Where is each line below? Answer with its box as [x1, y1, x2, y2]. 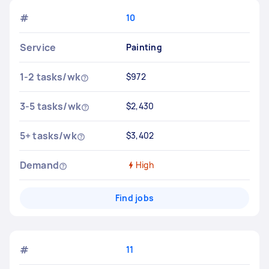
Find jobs [115, 192, 154, 204]
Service [20, 41, 56, 54]
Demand [20, 159, 59, 172]
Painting [125, 41, 162, 53]
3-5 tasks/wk [20, 100, 81, 113]
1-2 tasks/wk [20, 70, 80, 83]
